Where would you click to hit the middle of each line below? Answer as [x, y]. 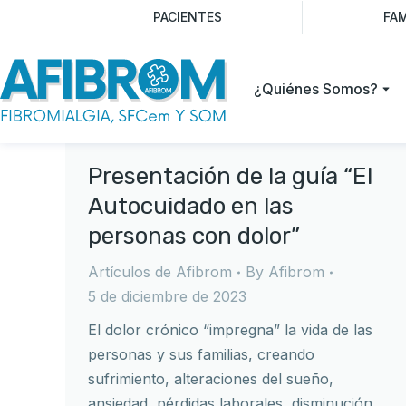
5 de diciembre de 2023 [167, 296]
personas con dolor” [194, 236]
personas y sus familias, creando [201, 354]
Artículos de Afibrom [160, 272]
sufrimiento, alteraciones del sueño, [211, 379]
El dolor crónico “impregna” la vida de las [230, 330]
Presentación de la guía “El [230, 176]
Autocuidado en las [191, 206]
